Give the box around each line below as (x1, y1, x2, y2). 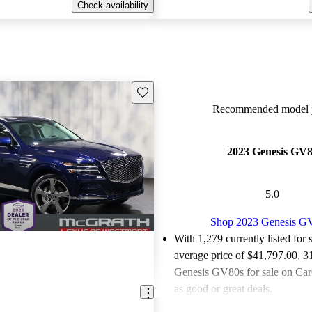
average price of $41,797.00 (173, 249, 297, 262)
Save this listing (136, 86, 201, 97)
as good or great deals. (173, 283, 272, 295)
